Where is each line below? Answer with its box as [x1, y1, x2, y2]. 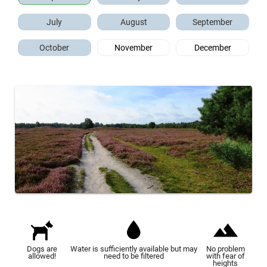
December [194, 43, 231, 52]
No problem [206, 244, 245, 253]
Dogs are [26, 244, 57, 253]
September [193, 17, 233, 27]
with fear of [206, 252, 245, 260]
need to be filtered [103, 252, 164, 260]
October [39, 43, 70, 52]
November [114, 43, 153, 52]
